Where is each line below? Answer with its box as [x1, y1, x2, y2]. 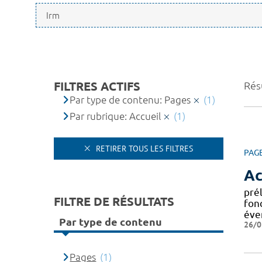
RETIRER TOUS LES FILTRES [94, 143, 193, 154]
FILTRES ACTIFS [54, 80, 140, 93]
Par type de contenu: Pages [70, 94, 191, 105]
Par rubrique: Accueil [70, 111, 161, 122]
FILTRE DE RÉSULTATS [54, 194, 174, 208]
